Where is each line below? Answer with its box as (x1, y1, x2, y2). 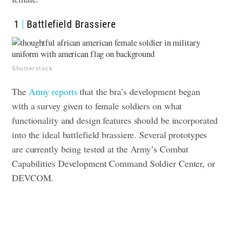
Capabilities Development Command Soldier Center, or (12, 157, 215, 170)
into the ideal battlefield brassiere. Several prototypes (12, 128, 207, 141)
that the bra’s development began (77, 85, 201, 98)
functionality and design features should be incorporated (12, 114, 218, 127)
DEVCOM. (12, 171, 54, 184)
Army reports (28, 85, 78, 98)
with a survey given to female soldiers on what (12, 100, 182, 112)
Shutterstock (12, 65, 53, 72)
